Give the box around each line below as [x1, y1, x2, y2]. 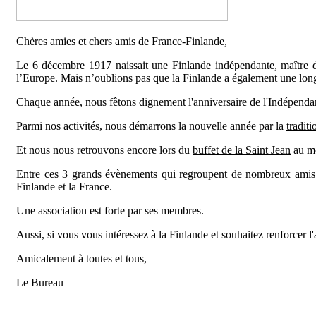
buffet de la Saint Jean [193, 144, 291, 157]
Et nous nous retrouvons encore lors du [16, 144, 193, 157]
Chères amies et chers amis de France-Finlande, [16, 35, 227, 48]
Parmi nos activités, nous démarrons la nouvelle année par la [16, 120, 286, 133]
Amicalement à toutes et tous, [16, 253, 147, 265]
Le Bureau [16, 276, 63, 289]
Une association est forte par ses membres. [16, 205, 204, 217]
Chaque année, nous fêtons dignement [16, 96, 188, 109]
